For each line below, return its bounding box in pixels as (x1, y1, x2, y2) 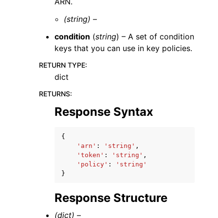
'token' (77, 151, 104, 159)
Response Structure (54, 190, 167, 205)
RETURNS (39, 89, 70, 98)
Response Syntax (54, 104, 153, 119)
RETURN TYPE (39, 60, 85, 69)
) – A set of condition (116, 31, 194, 41)
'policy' (77, 160, 108, 168)
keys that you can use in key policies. (54, 43, 192, 53)
